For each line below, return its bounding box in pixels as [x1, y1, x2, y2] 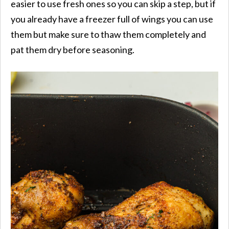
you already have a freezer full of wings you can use [11, 13, 213, 25]
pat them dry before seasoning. [11, 43, 134, 55]
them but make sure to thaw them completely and [11, 28, 206, 40]
